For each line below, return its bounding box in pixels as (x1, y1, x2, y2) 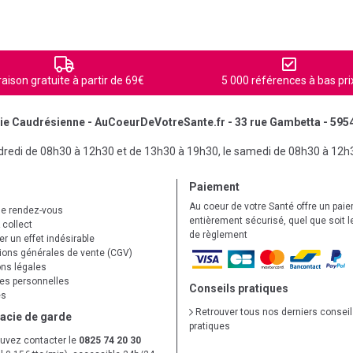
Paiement (189, 180, 240, 193)
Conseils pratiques (189, 282, 288, 295)
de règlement (189, 229, 247, 240)
